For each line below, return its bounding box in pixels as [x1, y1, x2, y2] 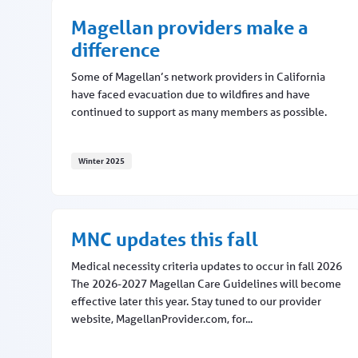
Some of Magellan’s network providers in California [71, 70, 325, 85]
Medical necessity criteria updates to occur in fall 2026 [71, 259, 342, 274]
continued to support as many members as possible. [71, 105, 327, 120]
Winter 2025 [78, 155, 125, 167]
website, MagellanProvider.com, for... [71, 312, 253, 327]
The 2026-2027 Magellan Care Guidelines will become [71, 276, 341, 292]
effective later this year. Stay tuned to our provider [71, 294, 321, 309]
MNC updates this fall [71, 228, 258, 252]
